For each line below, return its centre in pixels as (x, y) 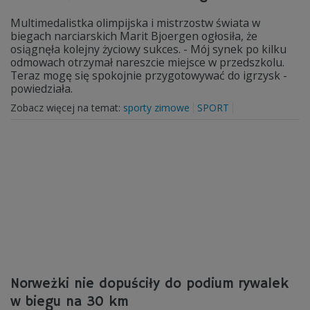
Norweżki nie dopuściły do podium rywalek (149, 284)
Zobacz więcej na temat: (67, 108)
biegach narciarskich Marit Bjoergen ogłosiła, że (134, 36)
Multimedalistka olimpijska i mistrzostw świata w (135, 23)
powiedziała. (42, 89)
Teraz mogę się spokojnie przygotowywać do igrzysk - (149, 75)
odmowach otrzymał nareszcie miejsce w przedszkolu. (147, 62)
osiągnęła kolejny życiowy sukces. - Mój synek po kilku (148, 49)
